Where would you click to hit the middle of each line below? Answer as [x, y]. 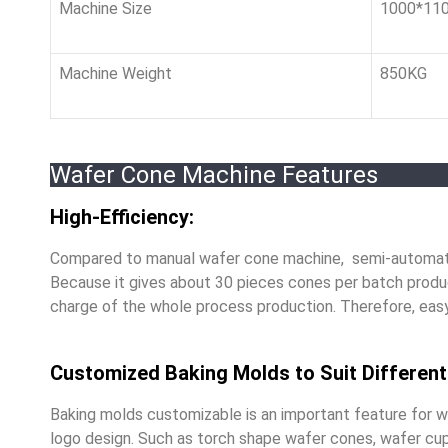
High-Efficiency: [122, 216]
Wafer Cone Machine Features [214, 174]
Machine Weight [115, 73]
